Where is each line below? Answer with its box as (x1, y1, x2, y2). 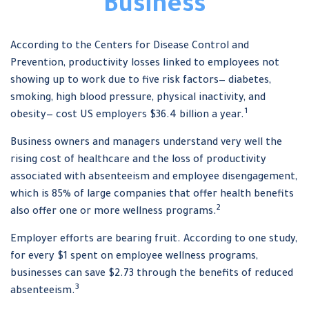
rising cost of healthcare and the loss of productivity (10, 155, 266, 166)
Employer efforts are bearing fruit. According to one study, (10, 235, 297, 246)
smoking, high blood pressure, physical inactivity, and (10, 93, 266, 104)
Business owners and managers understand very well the (10, 138, 282, 149)
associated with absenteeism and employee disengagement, (10, 172, 297, 183)
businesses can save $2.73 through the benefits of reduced (10, 269, 293, 280)
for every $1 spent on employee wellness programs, (10, 252, 258, 263)
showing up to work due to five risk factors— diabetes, (10, 76, 271, 87)
